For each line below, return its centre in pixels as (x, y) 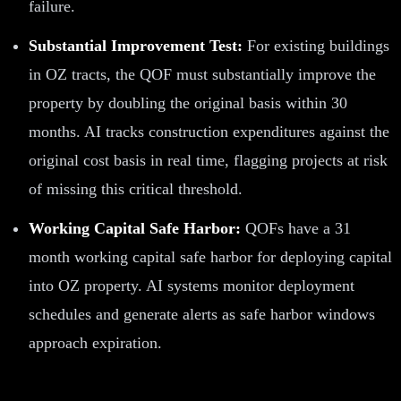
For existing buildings (316, 45)
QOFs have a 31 (296, 228)
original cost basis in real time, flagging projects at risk (208, 160)
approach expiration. (95, 342)
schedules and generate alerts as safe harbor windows (202, 314)
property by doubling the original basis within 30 (188, 102)
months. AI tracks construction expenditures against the (209, 131)
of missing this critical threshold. (136, 188)
